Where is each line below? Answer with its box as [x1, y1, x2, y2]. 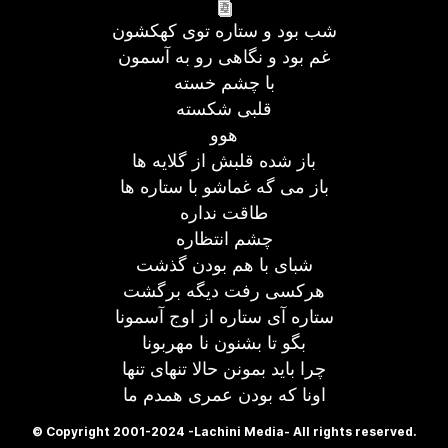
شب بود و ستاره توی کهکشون [111, 20, 337, 41]
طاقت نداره [180, 202, 268, 223]
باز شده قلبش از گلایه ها [132, 150, 316, 171]
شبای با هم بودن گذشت [135, 254, 313, 275]
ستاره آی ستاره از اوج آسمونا [114, 306, 334, 327]
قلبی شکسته [176, 98, 272, 119]
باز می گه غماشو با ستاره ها [119, 176, 329, 197]
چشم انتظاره [175, 228, 273, 249]
